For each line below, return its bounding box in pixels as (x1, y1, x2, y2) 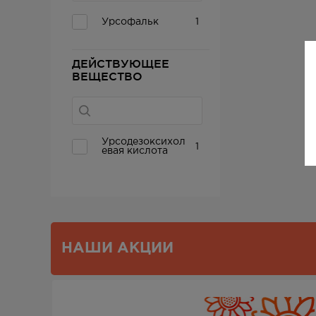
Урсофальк (102, 17, 159, 26)
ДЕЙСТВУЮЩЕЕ (72, 57, 169, 70)
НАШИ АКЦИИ (61, 242, 174, 255)
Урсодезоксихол (102, 138, 186, 146)
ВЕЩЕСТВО (72, 70, 142, 83)
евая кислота (102, 147, 168, 155)
